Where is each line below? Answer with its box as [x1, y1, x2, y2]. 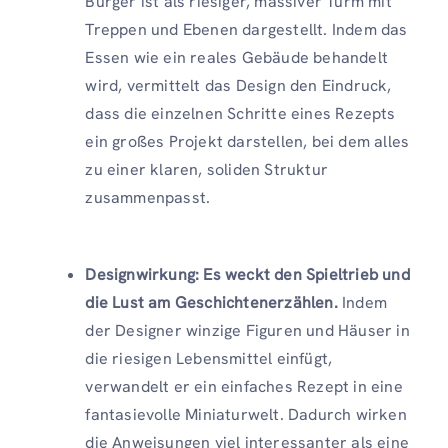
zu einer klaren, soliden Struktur [85, 158, 328, 180]
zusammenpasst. [85, 186, 211, 208]
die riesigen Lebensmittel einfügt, [85, 347, 333, 369]
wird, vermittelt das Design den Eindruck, [85, 74, 392, 96]
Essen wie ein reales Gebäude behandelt [85, 46, 388, 68]
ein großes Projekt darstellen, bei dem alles [85, 130, 410, 152]
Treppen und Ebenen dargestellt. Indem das [85, 18, 408, 40]
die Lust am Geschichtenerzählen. [85, 291, 338, 313]
